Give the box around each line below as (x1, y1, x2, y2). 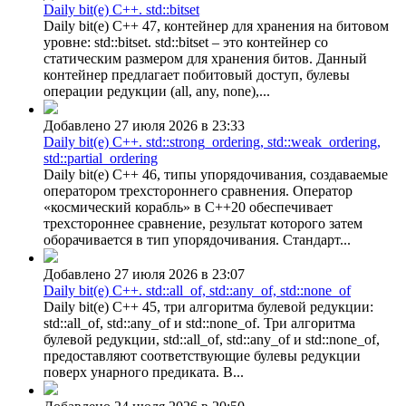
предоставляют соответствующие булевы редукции (43, 347, 361, 363)
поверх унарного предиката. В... (43, 363, 244, 380)
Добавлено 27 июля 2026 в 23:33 (43, 117, 245, 133)
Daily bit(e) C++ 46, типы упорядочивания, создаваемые (43, 166, 388, 182)
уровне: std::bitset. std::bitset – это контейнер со (43, 34, 328, 50)
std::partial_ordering (43, 150, 158, 166)
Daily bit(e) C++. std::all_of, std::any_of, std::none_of (43, 282, 351, 298)
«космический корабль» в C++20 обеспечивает (43, 198, 333, 215)
